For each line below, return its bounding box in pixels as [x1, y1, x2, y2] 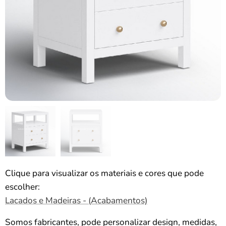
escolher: [5, 181, 40, 193]
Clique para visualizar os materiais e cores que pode [5, 167, 204, 179]
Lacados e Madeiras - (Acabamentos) [5, 195, 147, 206]
